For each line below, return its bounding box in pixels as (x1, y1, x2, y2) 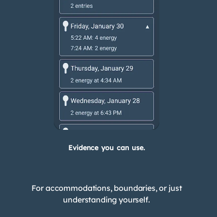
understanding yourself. (63, 194, 150, 204)
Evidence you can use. (68, 143, 145, 153)
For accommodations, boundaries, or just (31, 183, 182, 193)
